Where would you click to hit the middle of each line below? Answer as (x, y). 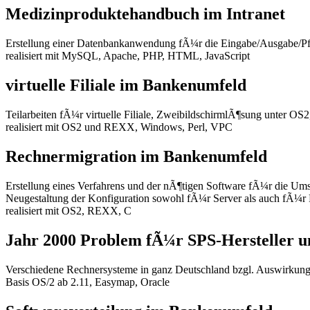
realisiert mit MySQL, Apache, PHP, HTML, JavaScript (128, 56)
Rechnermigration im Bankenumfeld (136, 156)
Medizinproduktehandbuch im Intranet (145, 14)
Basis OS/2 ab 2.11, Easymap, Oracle (88, 282)
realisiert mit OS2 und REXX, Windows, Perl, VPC (119, 127)
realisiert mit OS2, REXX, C (69, 210)
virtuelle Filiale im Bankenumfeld (126, 85)
